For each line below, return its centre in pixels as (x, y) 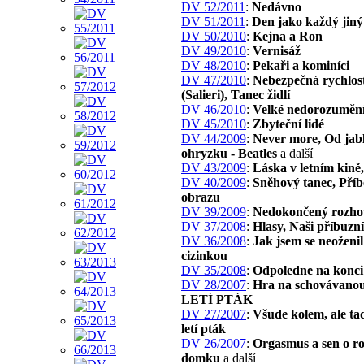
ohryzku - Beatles (231, 153)
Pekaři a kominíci (301, 65)
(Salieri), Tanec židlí (236, 94)
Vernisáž (277, 50)
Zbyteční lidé (288, 123)
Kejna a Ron (288, 36)
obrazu (201, 197)
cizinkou (204, 255)
